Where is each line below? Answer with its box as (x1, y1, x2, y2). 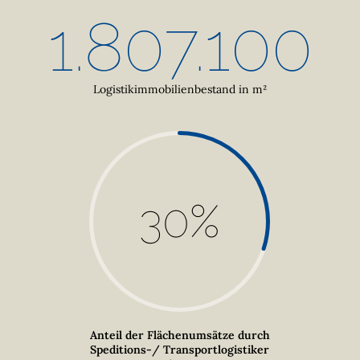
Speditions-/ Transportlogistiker (90, 342, 270, 358)
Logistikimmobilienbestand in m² (93, 81, 267, 96)
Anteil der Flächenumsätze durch (89, 328, 270, 343)
